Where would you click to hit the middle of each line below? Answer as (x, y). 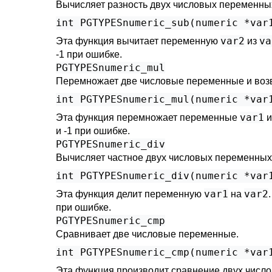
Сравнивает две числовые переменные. (147, 234)
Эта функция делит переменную (130, 194)
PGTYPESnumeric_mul (110, 68)
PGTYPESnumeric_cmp (110, 221)
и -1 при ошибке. (93, 131)
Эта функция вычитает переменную (138, 41)
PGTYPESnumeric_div (110, 144)
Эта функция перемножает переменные (148, 117)
